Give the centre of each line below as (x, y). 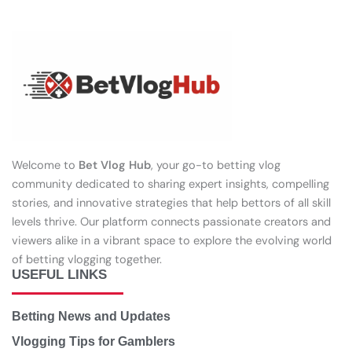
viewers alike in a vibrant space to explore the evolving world (172, 241)
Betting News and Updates (91, 316)
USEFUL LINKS (59, 274)
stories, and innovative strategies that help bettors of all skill (171, 203)
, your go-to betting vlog (216, 166)
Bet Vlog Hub (115, 166)
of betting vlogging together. (87, 260)
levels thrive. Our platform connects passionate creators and (171, 222)
